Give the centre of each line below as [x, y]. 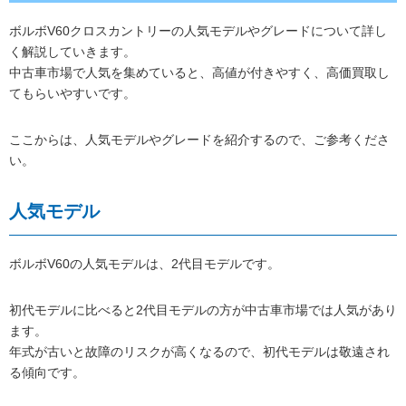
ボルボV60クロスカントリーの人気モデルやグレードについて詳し [198, 31]
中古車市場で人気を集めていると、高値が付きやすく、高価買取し [199, 73]
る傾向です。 [47, 373]
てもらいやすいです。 [72, 94]
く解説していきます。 [72, 52]
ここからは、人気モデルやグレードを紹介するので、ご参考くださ [199, 140]
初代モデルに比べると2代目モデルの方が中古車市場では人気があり [203, 310]
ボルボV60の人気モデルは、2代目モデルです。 [145, 264]
